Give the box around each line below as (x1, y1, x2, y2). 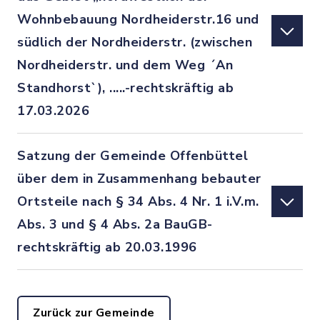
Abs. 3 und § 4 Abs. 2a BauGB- (17, 216, 213, 233)
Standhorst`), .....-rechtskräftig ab (17, 79, 234, 96)
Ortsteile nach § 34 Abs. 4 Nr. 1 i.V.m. (17, 193, 259, 210)
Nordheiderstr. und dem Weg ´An (17, 56, 233, 74)
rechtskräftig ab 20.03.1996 (17, 239, 197, 256)
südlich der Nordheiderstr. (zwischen (17, 34, 252, 51)
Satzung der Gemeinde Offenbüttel (17, 147, 248, 164)
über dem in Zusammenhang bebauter (17, 170, 261, 187)
